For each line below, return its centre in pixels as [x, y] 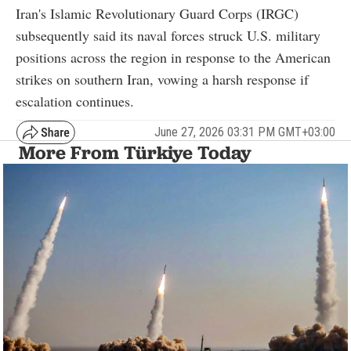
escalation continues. [75, 101]
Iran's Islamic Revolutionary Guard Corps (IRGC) [157, 13]
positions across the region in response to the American [173, 57]
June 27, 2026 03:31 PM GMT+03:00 [245, 132]
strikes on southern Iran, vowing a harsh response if [162, 79]
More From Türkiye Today [135, 152]
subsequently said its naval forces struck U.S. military [168, 35]
